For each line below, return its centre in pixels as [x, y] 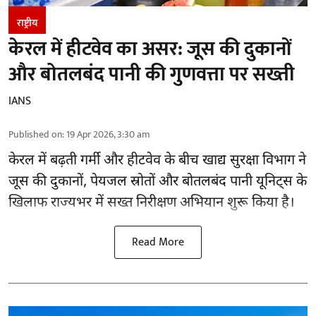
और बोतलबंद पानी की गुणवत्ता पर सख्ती [152, 74]
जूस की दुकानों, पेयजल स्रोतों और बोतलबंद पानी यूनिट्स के [158, 182]
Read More [158, 242]
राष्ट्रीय [27, 23]
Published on [35, 134]
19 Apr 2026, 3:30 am [108, 134]
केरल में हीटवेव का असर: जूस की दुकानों [150, 49]
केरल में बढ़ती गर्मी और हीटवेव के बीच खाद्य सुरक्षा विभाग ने [157, 160]
